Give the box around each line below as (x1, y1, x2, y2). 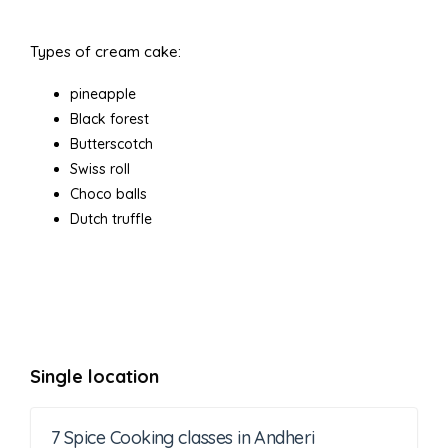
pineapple (70, 85, 136, 103)
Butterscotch (70, 135, 153, 153)
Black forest (70, 110, 149, 128)
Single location (30, 365, 159, 388)
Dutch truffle (70, 210, 152, 228)
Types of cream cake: (30, 42, 181, 61)
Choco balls (70, 185, 147, 203)
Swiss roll (70, 160, 130, 178)
